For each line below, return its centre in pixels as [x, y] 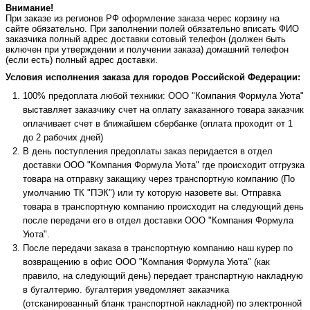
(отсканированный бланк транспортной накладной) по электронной [162, 303]
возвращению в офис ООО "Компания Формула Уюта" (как [146, 262]
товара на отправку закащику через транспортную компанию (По [159, 179]
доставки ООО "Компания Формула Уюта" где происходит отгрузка [164, 165]
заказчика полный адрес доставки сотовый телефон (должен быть [146, 39]
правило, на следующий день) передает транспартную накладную [163, 275]
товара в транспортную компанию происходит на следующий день [163, 206]
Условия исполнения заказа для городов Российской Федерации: [153, 77]
